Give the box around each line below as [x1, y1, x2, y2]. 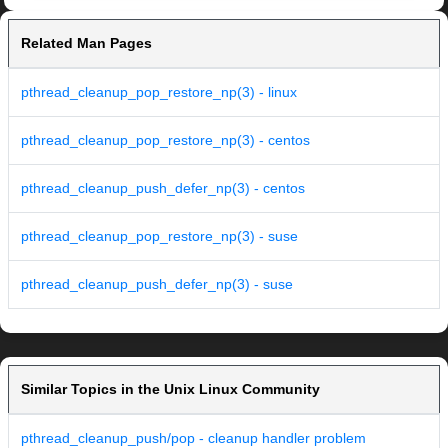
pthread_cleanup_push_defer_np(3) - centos [21, 180, 305, 197]
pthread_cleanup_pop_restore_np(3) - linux [21, 84, 297, 101]
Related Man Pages [21, 35, 152, 52]
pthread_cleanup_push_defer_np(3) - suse [21, 276, 293, 293]
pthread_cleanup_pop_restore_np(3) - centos [21, 132, 310, 149]
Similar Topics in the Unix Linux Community [21, 381, 320, 398]
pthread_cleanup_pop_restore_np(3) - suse [21, 228, 298, 245]
